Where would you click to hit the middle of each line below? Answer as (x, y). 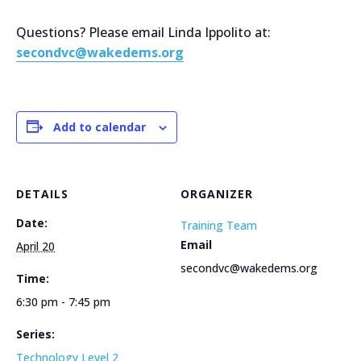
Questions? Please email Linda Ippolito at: (143, 32)
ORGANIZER (217, 193)
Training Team (219, 225)
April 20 (35, 246)
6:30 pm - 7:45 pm (63, 301)
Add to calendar (100, 127)
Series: (35, 334)
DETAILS (42, 193)
